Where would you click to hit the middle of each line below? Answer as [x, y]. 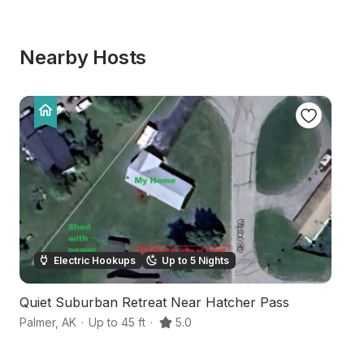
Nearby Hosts [83, 57]
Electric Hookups [95, 260]
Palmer [37, 322]
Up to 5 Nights [195, 260]
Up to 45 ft [117, 322]
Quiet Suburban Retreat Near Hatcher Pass [154, 302]
